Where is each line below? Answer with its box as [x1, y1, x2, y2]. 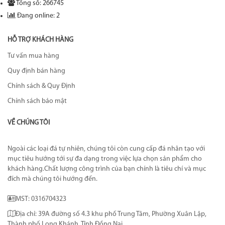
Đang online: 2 [17, 12, 60, 20]
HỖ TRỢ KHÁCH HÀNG [8, 36, 73, 44]
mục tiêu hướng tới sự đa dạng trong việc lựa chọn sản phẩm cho [8, 155, 202, 163]
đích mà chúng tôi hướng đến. [8, 175, 97, 183]
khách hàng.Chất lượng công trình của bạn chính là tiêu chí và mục [8, 165, 206, 173]
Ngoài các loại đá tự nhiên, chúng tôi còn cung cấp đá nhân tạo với [8, 145, 205, 153]
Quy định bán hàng [8, 67, 65, 75]
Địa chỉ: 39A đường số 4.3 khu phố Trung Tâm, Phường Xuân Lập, [16, 210, 206, 218]
